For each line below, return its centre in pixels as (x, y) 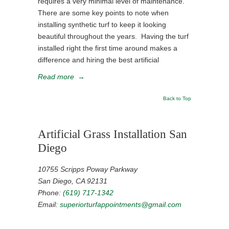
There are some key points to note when (103, 13)
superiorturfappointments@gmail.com (121, 204)
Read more (56, 77)
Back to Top (177, 98)
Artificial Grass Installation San (112, 134)
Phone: (50, 193)
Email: (49, 204)
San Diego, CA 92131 (73, 181)
